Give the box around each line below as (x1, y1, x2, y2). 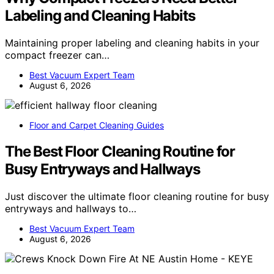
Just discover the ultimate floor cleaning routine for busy (5, 190, 269, 202)
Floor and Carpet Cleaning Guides (29, 119, 164, 130)
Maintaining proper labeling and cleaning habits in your (5, 36, 259, 49)
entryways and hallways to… (5, 202, 136, 215)
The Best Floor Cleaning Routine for (5, 142, 235, 160)
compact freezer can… (5, 48, 109, 61)
